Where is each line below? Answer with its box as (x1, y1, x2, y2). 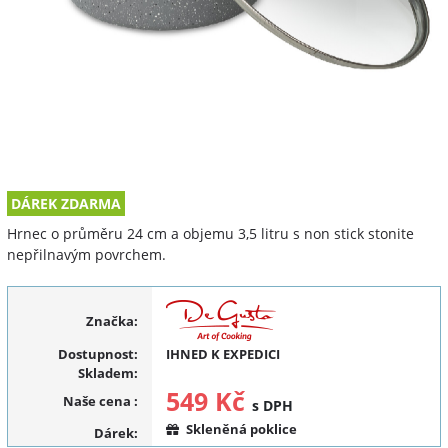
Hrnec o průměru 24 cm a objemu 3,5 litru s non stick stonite (7, 224, 414, 244)
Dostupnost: (57, 345, 138, 364)
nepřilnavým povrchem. (7, 245, 166, 265)
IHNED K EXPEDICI (165, 345, 280, 364)
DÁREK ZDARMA (11, 194, 122, 214)
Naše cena (62, 392, 134, 411)
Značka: (85, 311, 138, 330)
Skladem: (77, 364, 138, 383)
